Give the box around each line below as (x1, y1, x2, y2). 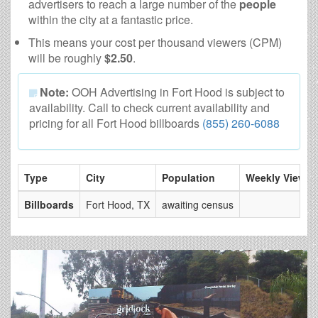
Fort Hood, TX (86, 197, 150, 212)
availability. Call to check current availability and (29, 99, 270, 116)
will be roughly (28, 50, 104, 67)
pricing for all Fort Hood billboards (29, 115, 202, 132)
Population (162, 170, 215, 185)
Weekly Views (246, 170, 312, 185)
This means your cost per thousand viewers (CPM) (28, 34, 282, 51)
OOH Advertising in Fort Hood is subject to (69, 84, 285, 101)
